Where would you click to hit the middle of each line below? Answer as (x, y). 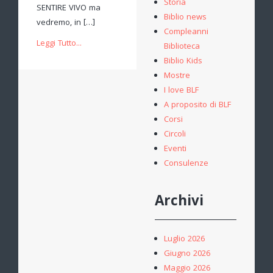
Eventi (175, 149)
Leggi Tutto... (59, 44)
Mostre (177, 76)
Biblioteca (182, 47)
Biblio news (185, 18)
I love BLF (181, 91)
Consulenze (186, 164)
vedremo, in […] (66, 23)
